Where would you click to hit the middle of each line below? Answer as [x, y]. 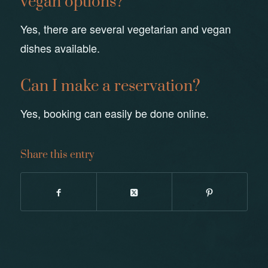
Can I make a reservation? [110, 87]
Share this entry [57, 155]
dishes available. [60, 48]
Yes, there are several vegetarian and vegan [125, 29]
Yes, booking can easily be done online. [114, 113]
